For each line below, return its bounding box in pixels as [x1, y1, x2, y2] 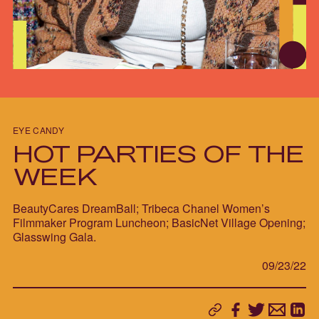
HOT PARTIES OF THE [12, 140, 305, 167]
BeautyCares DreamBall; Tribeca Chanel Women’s [12, 200, 270, 217]
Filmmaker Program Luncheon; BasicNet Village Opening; [12, 214, 305, 231]
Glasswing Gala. [12, 229, 96, 246]
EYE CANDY [12, 124, 65, 137]
